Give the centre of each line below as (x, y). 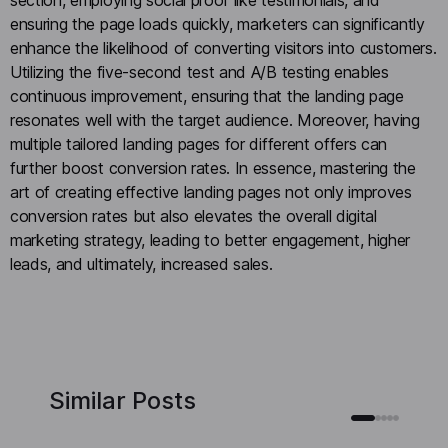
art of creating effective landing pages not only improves (211, 191)
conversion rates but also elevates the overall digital (193, 215)
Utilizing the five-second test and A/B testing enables (199, 71)
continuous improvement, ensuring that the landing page (207, 95)
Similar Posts (122, 401)
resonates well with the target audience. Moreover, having (215, 119)
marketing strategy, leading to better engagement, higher (210, 239)
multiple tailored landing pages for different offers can (199, 143)
